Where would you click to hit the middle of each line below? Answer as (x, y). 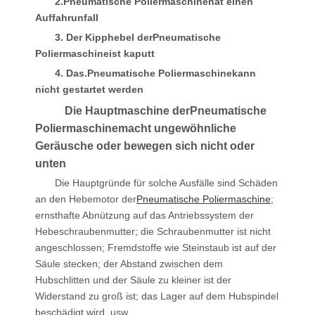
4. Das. (71, 73)
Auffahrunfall (67, 18)
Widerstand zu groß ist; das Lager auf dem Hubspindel (157, 296)
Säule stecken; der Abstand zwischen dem (129, 264)
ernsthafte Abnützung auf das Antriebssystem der (144, 215)
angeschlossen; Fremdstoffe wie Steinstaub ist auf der (156, 247)
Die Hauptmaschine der (127, 111)
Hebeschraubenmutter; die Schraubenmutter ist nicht (153, 231)
